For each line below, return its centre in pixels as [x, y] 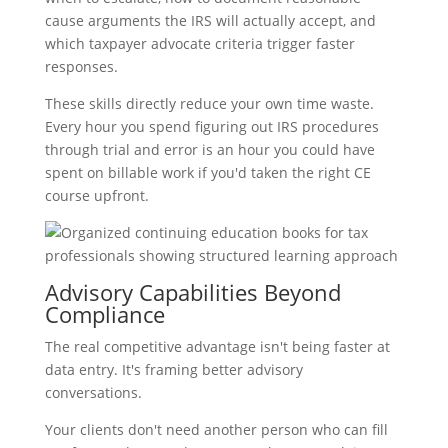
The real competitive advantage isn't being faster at [217, 346]
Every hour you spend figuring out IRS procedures [211, 126]
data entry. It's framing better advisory [173, 369]
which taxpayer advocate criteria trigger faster [199, 43]
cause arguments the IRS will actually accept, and [210, 20]
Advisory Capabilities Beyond [192, 291]
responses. [81, 66]
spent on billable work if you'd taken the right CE [207, 172]
